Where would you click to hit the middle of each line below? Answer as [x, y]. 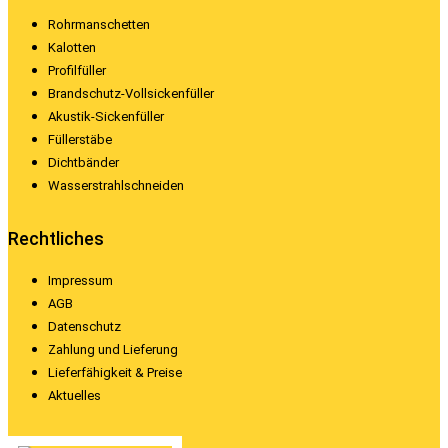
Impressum [80, 280]
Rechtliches [56, 238]
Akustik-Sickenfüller [106, 116]
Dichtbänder [83, 162]
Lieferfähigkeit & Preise [115, 372]
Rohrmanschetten [99, 24]
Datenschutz [84, 326]
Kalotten [72, 47]
